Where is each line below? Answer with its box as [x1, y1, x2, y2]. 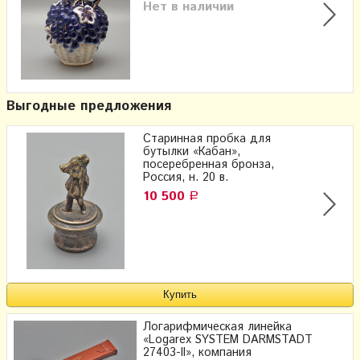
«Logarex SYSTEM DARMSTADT [143, 331, 313, 348]
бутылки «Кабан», [143, 143, 240, 160]
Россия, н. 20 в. [143, 169, 228, 186]
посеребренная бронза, [143, 156, 274, 173]
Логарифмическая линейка [143, 318, 292, 335]
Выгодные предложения [6, 96, 171, 116]
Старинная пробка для [143, 130, 271, 147]
